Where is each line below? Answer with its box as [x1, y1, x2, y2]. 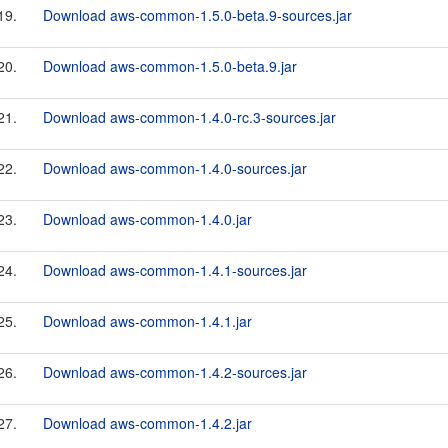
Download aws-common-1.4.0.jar [43, 209, 252, 229]
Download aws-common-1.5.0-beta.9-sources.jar [43, 5, 352, 25]
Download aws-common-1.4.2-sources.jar [43, 362, 307, 382]
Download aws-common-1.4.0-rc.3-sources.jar [43, 107, 336, 127]
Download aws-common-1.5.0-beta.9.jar [43, 56, 297, 76]
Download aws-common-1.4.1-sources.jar [43, 260, 307, 280]
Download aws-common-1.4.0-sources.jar [43, 158, 307, 178]
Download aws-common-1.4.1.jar [43, 311, 252, 331]
